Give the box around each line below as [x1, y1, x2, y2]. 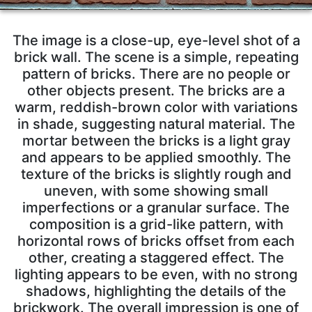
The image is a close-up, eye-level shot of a [12, 31, 300, 49]
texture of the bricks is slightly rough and [20, 165, 292, 182]
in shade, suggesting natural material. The [17, 115, 295, 132]
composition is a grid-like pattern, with [29, 215, 283, 233]
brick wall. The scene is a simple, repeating [13, 48, 299, 65]
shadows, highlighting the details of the [26, 282, 286, 299]
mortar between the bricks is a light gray [22, 132, 290, 149]
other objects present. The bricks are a [27, 81, 285, 99]
